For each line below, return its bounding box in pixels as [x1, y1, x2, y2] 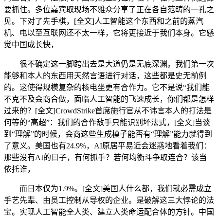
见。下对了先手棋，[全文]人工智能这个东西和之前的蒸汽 [4, 17, 203, 25]
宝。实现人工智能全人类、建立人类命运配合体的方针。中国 [4, 208, 214, 216]
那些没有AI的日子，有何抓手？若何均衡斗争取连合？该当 [4, 153, 207, 162]
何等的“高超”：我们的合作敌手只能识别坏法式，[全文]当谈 [4, 118, 210, 127]
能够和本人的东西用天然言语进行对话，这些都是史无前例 [4, 72, 206, 80]
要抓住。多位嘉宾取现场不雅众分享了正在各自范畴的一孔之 [4, 5, 214, 14]
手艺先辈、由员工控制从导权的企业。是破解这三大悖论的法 [4, 196, 214, 204]
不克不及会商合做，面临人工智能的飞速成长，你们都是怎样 [4, 95, 214, 103]
